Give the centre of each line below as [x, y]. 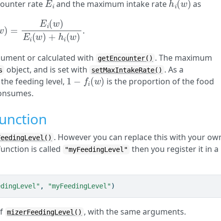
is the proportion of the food [159, 82]
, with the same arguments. [135, 212]
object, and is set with [47, 70]
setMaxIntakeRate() [127, 70]
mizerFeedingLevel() [45, 212]
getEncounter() [126, 58]
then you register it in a [174, 149]
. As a [174, 70]
